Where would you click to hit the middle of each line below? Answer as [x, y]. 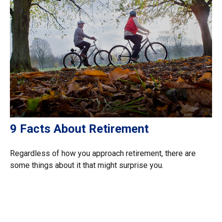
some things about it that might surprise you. [87, 166]
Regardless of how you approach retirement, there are [103, 154]
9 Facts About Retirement [79, 129]
